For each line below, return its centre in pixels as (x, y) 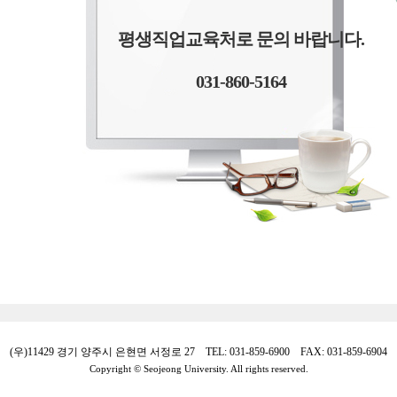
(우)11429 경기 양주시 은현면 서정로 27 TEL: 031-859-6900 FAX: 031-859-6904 (198, 352)
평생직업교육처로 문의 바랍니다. (241, 39)
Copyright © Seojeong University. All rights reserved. (198, 369)
